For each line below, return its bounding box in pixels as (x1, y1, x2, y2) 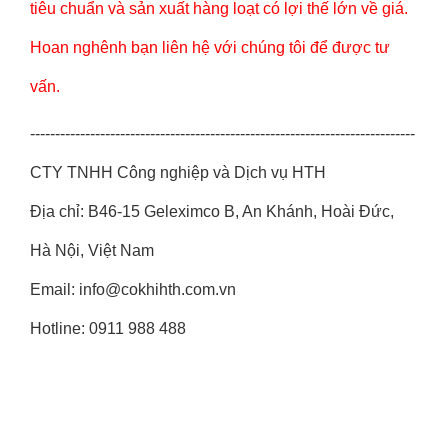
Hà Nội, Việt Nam (30, 242, 154, 259)
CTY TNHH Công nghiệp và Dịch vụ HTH (30, 164, 326, 181)
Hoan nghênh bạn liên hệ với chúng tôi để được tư (30, 39, 390, 56)
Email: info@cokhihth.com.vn (30, 281, 236, 298)
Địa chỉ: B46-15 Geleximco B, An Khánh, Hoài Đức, (30, 203, 394, 220)
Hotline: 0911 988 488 (30, 320, 186, 337)
